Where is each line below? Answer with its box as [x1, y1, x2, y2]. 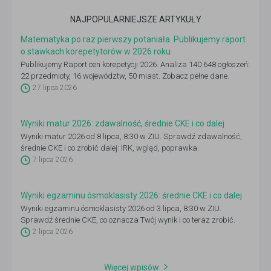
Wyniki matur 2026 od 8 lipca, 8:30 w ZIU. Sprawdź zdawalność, [21, 132, 242, 141]
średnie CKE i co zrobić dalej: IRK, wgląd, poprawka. [21, 143, 199, 152]
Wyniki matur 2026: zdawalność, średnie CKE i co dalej [21, 119, 224, 128]
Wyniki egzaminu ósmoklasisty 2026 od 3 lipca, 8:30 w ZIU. [21, 204, 221, 213]
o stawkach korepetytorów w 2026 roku [21, 47, 171, 56]
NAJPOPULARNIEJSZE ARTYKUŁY [70, 15, 201, 24]
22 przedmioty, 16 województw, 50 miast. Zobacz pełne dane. [21, 71, 229, 80]
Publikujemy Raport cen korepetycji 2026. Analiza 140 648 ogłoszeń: [21, 60, 250, 69]
